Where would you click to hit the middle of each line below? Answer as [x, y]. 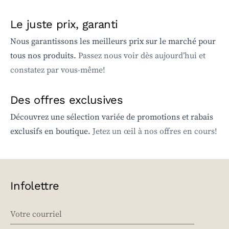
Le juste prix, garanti [64, 24]
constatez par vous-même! [58, 70]
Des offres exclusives [67, 100]
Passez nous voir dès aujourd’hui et [142, 56]
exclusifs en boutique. [51, 131]
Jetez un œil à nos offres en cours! [155, 131]
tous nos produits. [44, 56]
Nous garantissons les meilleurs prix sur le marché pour [113, 41]
